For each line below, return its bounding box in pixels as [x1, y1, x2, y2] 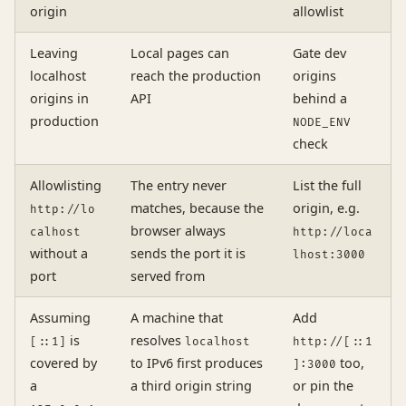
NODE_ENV [293, 116, 351, 130]
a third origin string [130, 377, 252, 395]
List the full [293, 177, 362, 195]
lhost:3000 [293, 248, 365, 263]
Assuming [30, 309, 91, 327]
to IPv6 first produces [130, 354, 263, 372]
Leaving [30, 44, 78, 63]
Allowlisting [30, 177, 101, 195]
